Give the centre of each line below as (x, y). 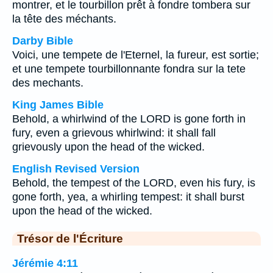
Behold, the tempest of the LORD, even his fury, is (134, 183)
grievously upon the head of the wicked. (108, 147)
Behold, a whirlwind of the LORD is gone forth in (129, 119)
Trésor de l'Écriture (70, 238)
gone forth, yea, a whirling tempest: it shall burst (128, 197)
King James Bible (58, 105)
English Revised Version (76, 169)
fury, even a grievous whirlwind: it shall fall (114, 133)
